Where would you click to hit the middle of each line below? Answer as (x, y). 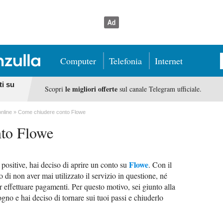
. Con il (160, 165)
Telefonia (125, 61)
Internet (169, 61)
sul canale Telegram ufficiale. (159, 89)
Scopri (55, 89)
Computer (78, 61)
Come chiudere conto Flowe (52, 112)
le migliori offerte (91, 89)
